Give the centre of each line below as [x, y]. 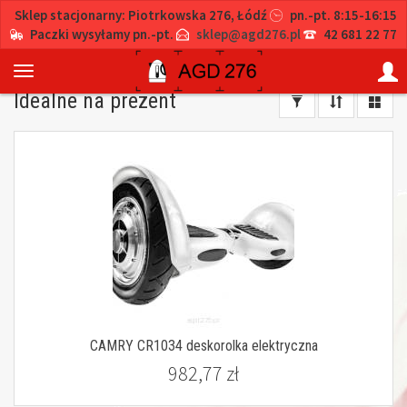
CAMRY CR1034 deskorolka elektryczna [203, 346]
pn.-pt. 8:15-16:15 [343, 15]
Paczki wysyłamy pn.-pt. [102, 34]
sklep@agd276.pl [248, 34]
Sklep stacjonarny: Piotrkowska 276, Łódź [141, 15]
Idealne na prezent [95, 101]
